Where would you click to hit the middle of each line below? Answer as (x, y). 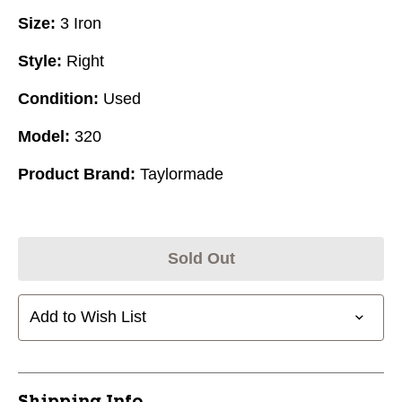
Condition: (58, 98)
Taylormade (182, 174)
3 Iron (81, 23)
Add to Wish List (88, 317)
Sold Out (201, 258)
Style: (40, 61)
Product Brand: (77, 174)
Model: (44, 136)
